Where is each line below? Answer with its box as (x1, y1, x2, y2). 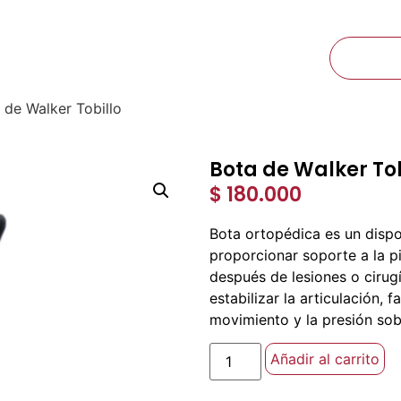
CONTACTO (189, 47, 274, 68)
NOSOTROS (73, 47, 154, 68)
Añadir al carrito (270, 349, 380, 368)
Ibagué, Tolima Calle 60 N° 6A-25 (95, 3, 326, 24)
